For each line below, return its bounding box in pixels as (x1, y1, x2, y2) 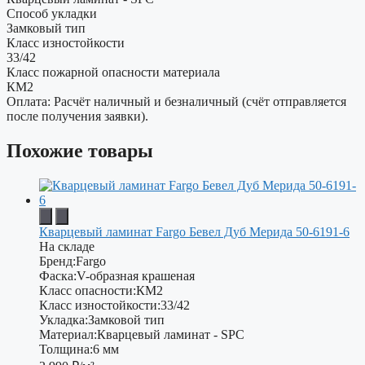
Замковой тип (88, 313, 165, 328)
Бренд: (39, 254, 76, 269)
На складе (39, 240, 95, 254)
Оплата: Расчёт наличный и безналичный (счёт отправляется (7, 95, 346, 109)
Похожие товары (7, 140, 153, 162)
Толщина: (39, 342, 93, 357)
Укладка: (39, 313, 88, 328)
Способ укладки (7, 7, 97, 21)
